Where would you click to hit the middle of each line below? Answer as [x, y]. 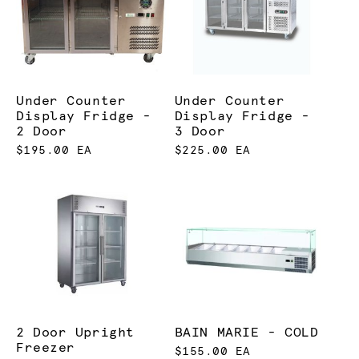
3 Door [200, 132]
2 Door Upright [75, 332]
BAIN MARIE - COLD [246, 332]
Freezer [46, 347]
